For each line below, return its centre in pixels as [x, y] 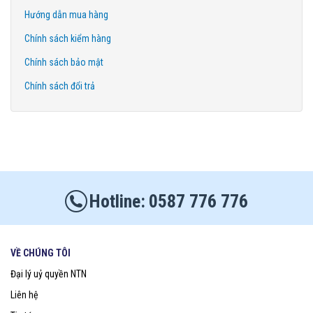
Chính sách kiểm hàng [68, 38]
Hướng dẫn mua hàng [66, 14]
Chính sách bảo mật [64, 62]
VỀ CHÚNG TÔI [41, 253]
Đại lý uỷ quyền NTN [49, 274]
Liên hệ [24, 294]
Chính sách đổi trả [60, 86]
